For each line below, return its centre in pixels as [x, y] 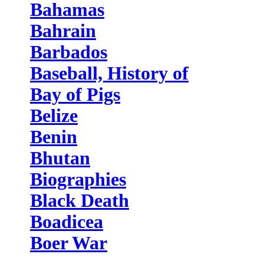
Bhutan [60, 158]
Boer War [69, 243]
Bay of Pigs [75, 95]
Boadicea [67, 222]
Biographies [78, 179]
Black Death [80, 201]
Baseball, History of [109, 73]
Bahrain [63, 31]
